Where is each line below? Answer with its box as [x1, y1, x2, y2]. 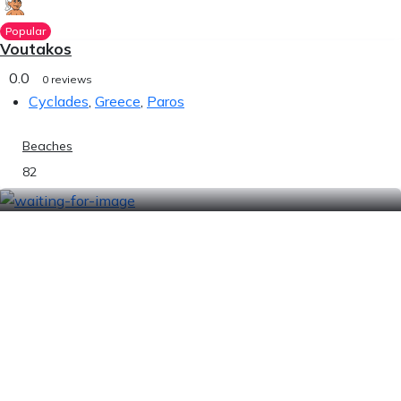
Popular [4, 24, 46, 38]
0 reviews [42, 73, 92, 86]
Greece [95, 92, 141, 110]
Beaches [22, 138, 73, 154]
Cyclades [29, 92, 89, 110]
